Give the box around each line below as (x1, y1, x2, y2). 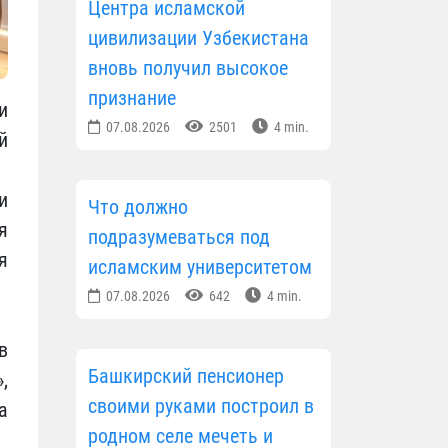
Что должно (88, 195, 188, 220)
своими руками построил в (88, 394, 314, 419)
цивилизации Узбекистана (88, 26, 309, 51)
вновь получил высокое (88, 56, 288, 81)
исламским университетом (88, 255, 312, 280)
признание (88, 86, 176, 111)
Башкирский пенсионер (88, 364, 284, 389)
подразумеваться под (88, 225, 270, 250)
